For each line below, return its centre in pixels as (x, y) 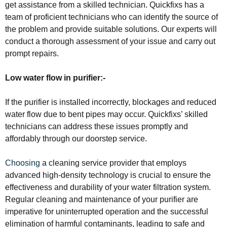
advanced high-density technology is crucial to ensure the (108, 175)
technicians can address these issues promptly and (97, 126)
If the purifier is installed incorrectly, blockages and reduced (111, 102)
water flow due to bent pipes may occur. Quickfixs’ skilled (106, 114)
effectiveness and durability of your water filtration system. (108, 187)
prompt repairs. (32, 53)
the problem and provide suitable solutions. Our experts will (111, 29)
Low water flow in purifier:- (55, 78)
